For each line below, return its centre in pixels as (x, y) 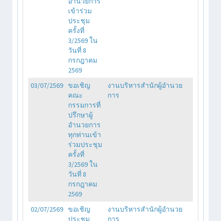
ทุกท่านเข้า (85, 134)
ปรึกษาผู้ (80, 115)
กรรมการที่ (84, 105)
